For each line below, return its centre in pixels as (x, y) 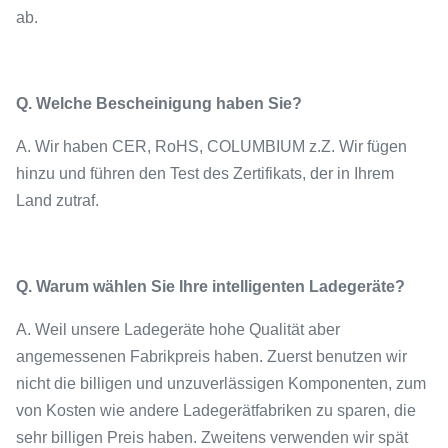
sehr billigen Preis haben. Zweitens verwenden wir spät (212, 437)
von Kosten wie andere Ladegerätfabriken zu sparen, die (216, 410)
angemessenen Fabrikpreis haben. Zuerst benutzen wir (211, 356)
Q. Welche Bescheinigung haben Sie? (159, 103)
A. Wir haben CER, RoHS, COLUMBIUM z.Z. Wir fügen (211, 146)
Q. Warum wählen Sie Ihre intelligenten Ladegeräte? (210, 286)
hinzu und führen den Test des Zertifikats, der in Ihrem (205, 173)
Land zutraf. (57, 200)
